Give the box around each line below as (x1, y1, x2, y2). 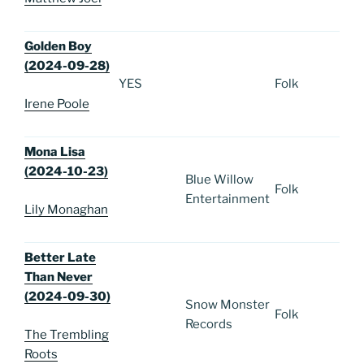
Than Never (24, 270, 93, 285)
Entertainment (185, 192, 270, 207)
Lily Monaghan (24, 201, 108, 217)
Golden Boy (24, 39, 92, 54)
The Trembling (24, 327, 109, 342)
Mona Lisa (24, 145, 85, 160)
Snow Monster (185, 297, 270, 313)
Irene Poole (24, 96, 89, 111)
